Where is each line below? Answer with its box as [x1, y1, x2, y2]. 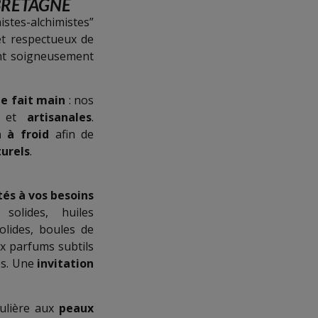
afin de [48, 126, 94, 143]
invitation [37, 256, 94, 272]
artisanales [27, 109, 92, 126]
